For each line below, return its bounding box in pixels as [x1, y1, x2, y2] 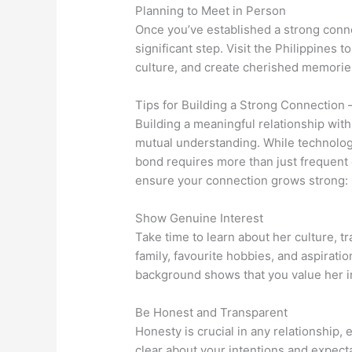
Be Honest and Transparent [135, 305, 288, 321]
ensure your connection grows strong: [135, 173, 349, 189]
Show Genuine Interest [135, 211, 264, 226]
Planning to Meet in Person [135, 3, 287, 19]
